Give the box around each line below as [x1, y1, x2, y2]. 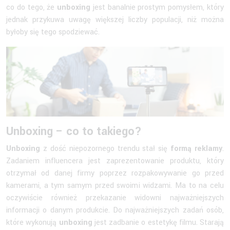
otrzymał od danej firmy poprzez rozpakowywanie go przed [6, 167, 224, 179]
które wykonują [6, 217, 59, 228]
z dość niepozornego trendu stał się [40, 143, 171, 154]
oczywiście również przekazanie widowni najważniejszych [6, 192, 224, 203]
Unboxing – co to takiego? [6, 123, 142, 140]
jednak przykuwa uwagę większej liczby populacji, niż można [6, 14, 224, 25]
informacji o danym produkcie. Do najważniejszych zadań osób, [6, 204, 224, 216]
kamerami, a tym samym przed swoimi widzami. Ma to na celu [6, 180, 224, 191]
